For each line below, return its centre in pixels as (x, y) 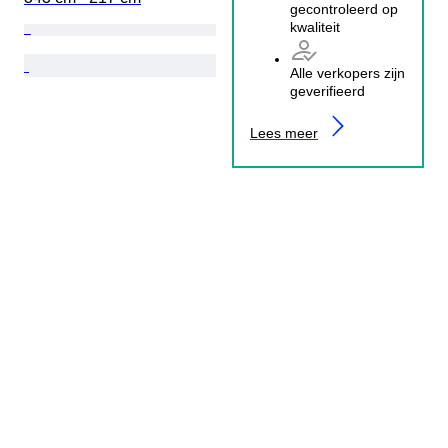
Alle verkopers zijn (347, 72)
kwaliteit (315, 26)
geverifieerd (327, 90)
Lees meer (284, 132)
